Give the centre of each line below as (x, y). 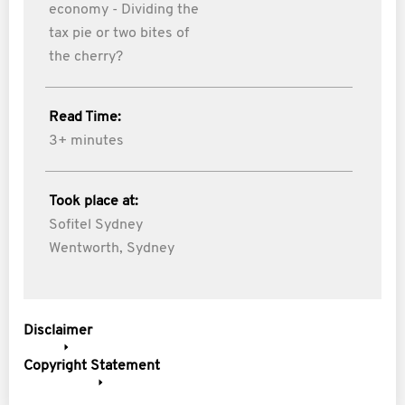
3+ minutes (86, 141)
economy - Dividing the (124, 10)
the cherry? (86, 57)
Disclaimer (58, 331)
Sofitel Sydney (96, 225)
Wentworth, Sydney (112, 249)
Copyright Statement (92, 366)
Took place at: (94, 202)
